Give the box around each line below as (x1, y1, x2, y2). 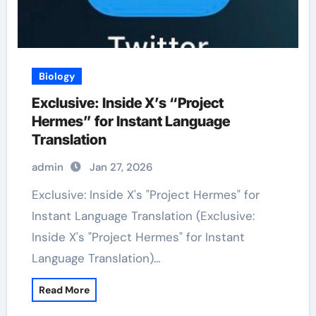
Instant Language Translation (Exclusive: (31, 208, 255, 224)
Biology (38, 70, 75, 83)
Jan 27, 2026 (89, 160, 152, 174)
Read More (38, 284, 90, 296)
